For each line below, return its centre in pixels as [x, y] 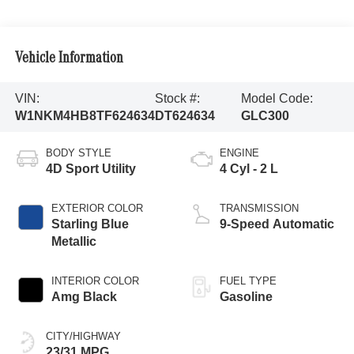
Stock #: [177, 98]
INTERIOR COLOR [95, 281]
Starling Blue [90, 224]
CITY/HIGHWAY [83, 337]
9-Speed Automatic [277, 224]
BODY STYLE [78, 153]
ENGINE [239, 153]
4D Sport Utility [90, 169]
